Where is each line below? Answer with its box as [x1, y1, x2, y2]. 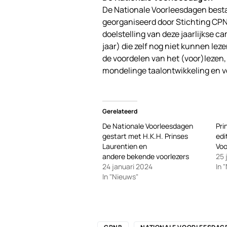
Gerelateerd [102, 106, 137, 116]
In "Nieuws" [102, 171, 138, 181]
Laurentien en [102, 141, 147, 151]
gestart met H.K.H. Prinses [102, 131, 188, 141]
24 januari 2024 [102, 161, 153, 171]
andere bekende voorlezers [102, 151, 189, 161]
